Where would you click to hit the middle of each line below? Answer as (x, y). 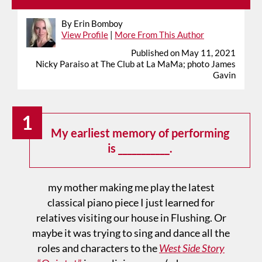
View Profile (85, 34)
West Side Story (192, 248)
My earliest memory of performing (140, 132)
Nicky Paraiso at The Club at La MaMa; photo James (136, 63)
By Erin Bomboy (92, 23)
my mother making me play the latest (131, 187)
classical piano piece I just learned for (131, 202)
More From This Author (159, 34)
